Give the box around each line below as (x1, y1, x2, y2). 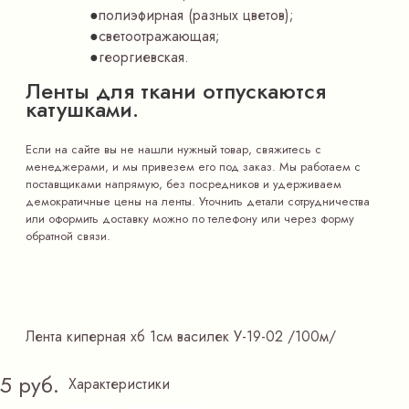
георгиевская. (99, 47, 189, 68)
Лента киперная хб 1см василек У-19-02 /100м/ (26, 326, 336, 347)
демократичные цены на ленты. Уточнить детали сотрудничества (26, 193, 370, 210)
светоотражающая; (99, 26, 220, 47)
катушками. (26, 93, 139, 125)
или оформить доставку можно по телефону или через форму (26, 210, 354, 227)
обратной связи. (26, 227, 110, 245)
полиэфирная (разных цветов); (99, 5, 294, 26)
